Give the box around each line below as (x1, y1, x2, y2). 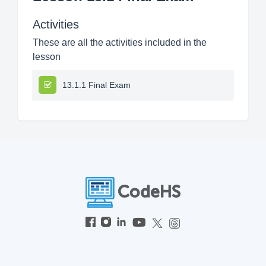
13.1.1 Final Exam (62, 80, 131, 90)
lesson (33, 52, 61, 62)
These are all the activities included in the (33, 37, 207, 47)
